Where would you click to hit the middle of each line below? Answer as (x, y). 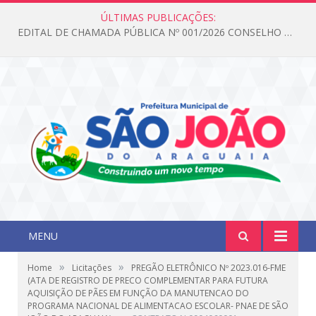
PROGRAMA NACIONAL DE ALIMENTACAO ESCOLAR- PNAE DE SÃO (158, 306)
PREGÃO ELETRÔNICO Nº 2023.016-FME (208, 268)
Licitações (92, 268)
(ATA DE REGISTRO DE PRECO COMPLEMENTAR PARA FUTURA (148, 281)
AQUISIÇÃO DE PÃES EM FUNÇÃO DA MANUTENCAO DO (138, 293)
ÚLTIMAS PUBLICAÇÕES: (158, 17)
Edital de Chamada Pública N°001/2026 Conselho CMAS (154, 32)
